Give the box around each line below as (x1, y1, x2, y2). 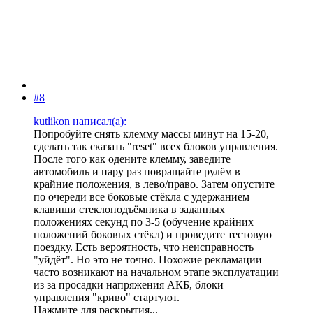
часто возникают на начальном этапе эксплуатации (34, 266, 279, 279)
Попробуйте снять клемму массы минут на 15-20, (34, 128, 269, 140)
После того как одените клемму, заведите (34, 153, 231, 166)
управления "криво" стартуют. (34, 291, 180, 304)
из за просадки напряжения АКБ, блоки (34, 279, 224, 291)
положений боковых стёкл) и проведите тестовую (34, 228, 272, 241)
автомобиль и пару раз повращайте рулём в (34, 166, 240, 178)
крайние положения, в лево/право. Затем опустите (34, 178, 275, 191)
